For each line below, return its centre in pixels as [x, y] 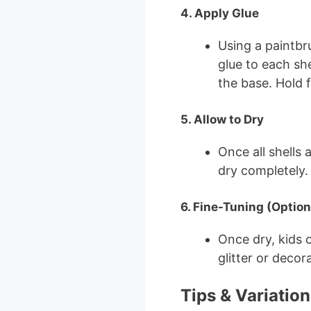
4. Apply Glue [219, 13]
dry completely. [263, 170]
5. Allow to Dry [222, 119]
